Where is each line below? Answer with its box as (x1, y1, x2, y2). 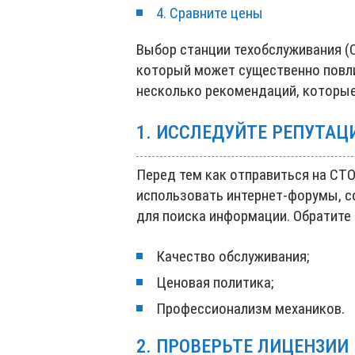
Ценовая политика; (156, 273, 273, 292)
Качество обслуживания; (156, 247, 309, 265)
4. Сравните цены (156, 4, 263, 22)
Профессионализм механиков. (156, 300, 345, 318)
